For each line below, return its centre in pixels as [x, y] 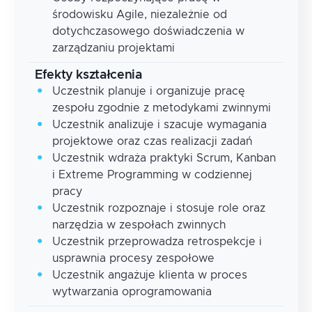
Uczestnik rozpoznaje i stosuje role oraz [159, 208]
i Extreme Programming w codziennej [152, 174]
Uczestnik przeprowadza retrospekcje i [157, 241]
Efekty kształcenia [88, 75]
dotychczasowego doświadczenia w [148, 31]
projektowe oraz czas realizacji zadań [152, 141]
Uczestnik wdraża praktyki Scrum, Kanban [164, 158]
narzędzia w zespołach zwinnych [139, 225]
